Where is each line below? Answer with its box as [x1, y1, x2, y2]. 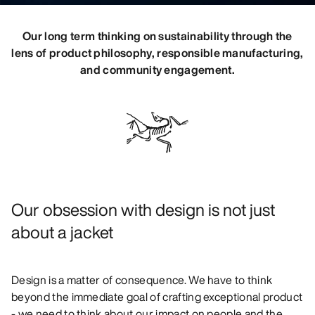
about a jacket [11, 219, 113, 245]
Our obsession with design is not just [11, 196, 275, 222]
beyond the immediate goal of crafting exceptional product [11, 288, 303, 305]
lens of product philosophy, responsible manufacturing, [11, 44, 304, 61]
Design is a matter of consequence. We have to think [11, 271, 273, 288]
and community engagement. [79, 60, 235, 78]
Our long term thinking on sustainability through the [22, 27, 292, 44]
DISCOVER [13, 11, 96, 36]
